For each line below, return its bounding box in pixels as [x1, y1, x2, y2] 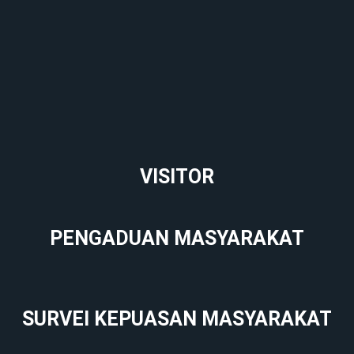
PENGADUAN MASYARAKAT [50, 226, 304, 250]
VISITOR [140, 164, 214, 188]
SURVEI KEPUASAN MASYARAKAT [22, 307, 332, 330]
